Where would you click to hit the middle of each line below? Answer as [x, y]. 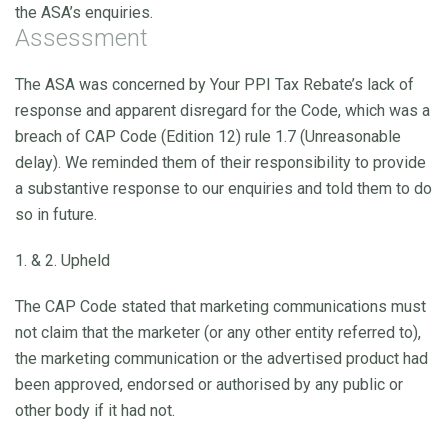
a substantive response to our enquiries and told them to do [223, 188]
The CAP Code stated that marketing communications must [220, 306]
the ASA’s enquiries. [84, 12]
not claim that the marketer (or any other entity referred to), [218, 332]
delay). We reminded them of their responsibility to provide [220, 162]
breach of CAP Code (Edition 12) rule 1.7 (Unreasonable [208, 136]
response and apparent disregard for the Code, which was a [222, 110]
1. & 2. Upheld [62, 260]
